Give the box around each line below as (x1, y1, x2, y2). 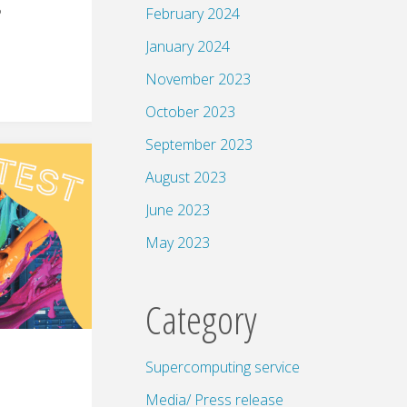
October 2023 (145, 101, 235, 122)
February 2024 (145, 3, 240, 24)
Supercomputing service (145, 356, 300, 377)
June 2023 (145, 199, 210, 220)
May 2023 (145, 232, 210, 253)
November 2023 (145, 68, 251, 89)
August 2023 (145, 166, 226, 187)
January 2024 (145, 35, 230, 56)
